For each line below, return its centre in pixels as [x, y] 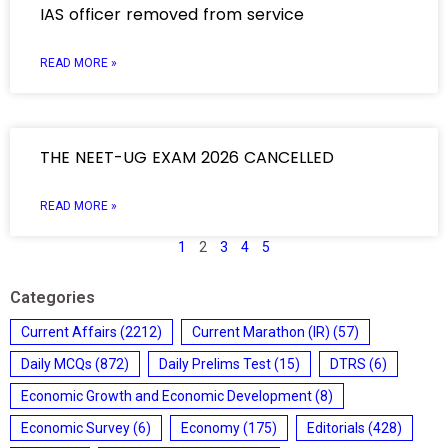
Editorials [336, 428]
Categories [52, 297]
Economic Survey [75, 428]
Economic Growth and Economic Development [166, 396]
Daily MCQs [56, 364]
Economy [210, 428]
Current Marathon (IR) [261, 332]
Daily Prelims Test [215, 364]
